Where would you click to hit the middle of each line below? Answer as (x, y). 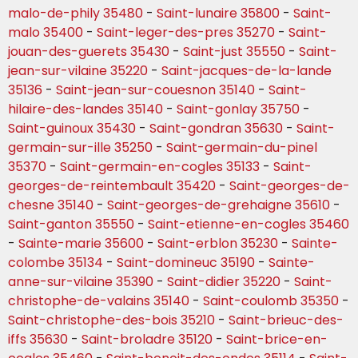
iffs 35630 (38, 340)
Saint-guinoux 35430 (72, 129)
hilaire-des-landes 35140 (86, 109)
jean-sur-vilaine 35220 (78, 71)
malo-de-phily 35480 (76, 14)
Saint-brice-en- (277, 340)
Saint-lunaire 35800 (218, 14)
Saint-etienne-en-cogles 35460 (249, 225)
